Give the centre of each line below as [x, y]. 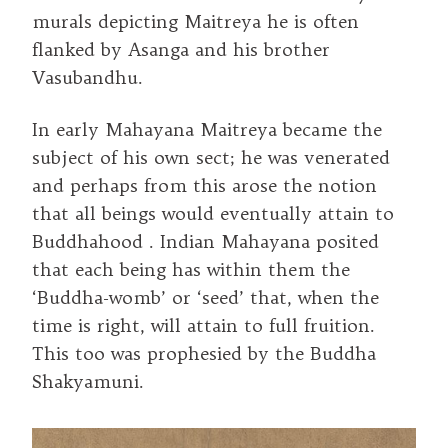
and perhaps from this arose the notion [204, 186]
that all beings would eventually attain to [213, 214]
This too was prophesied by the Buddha [204, 354]
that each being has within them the [191, 270]
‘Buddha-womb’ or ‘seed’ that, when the [205, 298]
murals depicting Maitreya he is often [195, 22]
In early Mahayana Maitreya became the [207, 130]
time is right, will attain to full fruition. [203, 326]
